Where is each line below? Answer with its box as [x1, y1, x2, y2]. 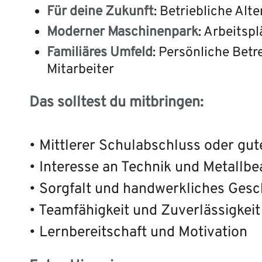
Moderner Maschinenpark [47, 23, 198, 41]
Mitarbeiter [47, 61, 114, 78]
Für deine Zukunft [47, 3, 154, 20]
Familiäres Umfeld [47, 44, 153, 61]
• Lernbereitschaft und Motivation [29, 223, 247, 242]
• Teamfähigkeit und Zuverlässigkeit [29, 202, 260, 220]
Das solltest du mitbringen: [29, 94, 204, 112]
